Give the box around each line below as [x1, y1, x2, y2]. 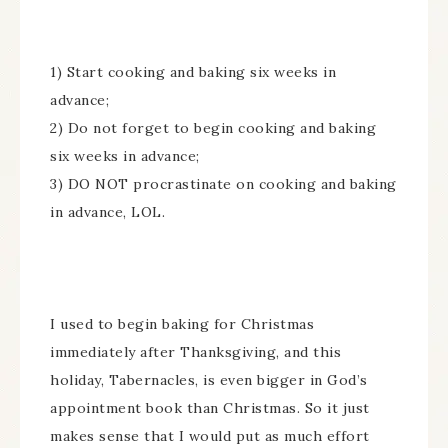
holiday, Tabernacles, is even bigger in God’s [50, 371, 368, 389]
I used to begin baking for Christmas [50, 315, 314, 333]
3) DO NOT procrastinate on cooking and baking [50, 175, 397, 193]
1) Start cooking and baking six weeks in [50, 63, 336, 81]
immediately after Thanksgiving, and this [50, 343, 341, 361]
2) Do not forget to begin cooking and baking [50, 119, 376, 137]
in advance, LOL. [50, 203, 165, 221]
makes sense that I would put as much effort [50, 427, 370, 445]
